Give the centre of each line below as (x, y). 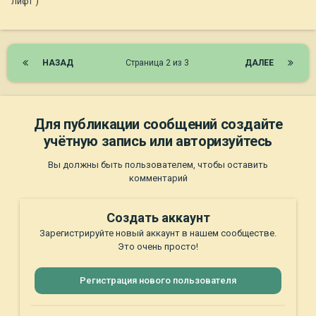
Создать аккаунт (158, 218)
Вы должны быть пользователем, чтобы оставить (158, 165)
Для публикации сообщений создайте (158, 124)
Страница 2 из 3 (159, 63)
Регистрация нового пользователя (158, 281)
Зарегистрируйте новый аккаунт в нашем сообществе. (158, 233)
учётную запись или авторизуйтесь (158, 141)
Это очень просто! (158, 247)
